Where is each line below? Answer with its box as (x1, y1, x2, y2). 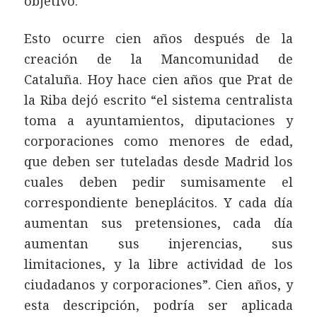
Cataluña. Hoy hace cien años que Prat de (24, 71, 293, 88)
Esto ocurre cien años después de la (24, 30, 293, 47)
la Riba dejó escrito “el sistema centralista (24, 91, 293, 109)
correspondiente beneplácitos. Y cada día (24, 194, 293, 212)
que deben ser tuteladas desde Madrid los (24, 153, 293, 171)
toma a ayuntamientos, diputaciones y (24, 112, 293, 129)
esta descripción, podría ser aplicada (24, 296, 293, 314)
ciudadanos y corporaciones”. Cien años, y (24, 276, 293, 294)
